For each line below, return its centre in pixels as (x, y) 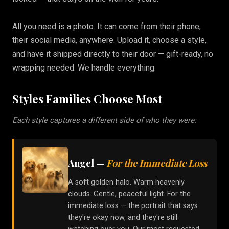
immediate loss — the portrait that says (133, 206)
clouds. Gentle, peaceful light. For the (129, 194)
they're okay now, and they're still (123, 218)
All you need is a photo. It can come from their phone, (107, 27)
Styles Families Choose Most (87, 99)
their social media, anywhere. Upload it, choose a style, (109, 40)
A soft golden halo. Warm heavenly (126, 182)
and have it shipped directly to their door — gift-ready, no (113, 54)
